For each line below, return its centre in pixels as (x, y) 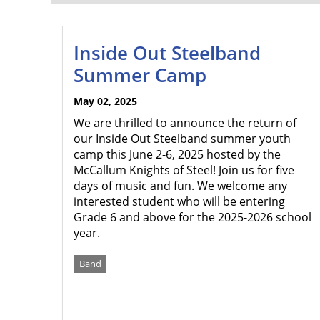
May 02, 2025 (105, 101)
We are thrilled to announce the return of (185, 123)
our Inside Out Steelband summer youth (182, 139)
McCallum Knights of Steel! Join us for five (184, 170)
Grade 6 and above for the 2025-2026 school (192, 217)
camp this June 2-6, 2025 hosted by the (177, 154)
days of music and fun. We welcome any (180, 186)
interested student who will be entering (179, 201)
